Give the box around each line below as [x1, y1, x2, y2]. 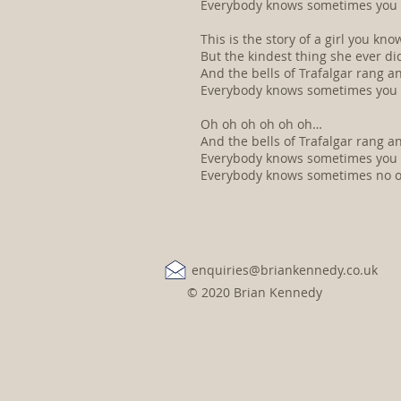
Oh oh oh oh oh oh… [200, 115, 322, 132]
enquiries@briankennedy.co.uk [192, 261, 378, 278]
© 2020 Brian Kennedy [187, 284, 322, 301]
